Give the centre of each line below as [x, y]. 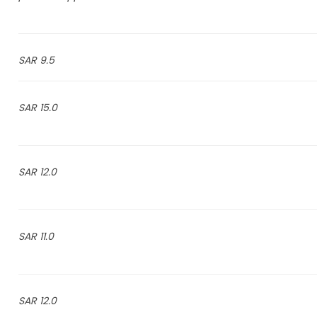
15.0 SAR [48, 108]
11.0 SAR [46, 236]
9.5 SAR [47, 60]
